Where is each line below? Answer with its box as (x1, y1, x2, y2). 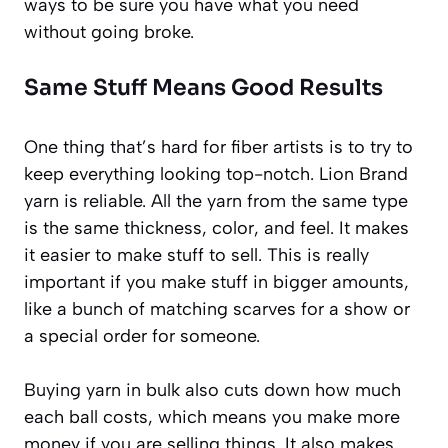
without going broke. (24, 21, 194, 44)
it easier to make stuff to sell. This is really (24, 244, 369, 267)
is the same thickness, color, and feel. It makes (24, 217, 409, 240)
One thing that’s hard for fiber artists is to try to (24, 136, 413, 159)
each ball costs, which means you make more (24, 406, 400, 429)
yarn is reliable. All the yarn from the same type (24, 190, 408, 213)
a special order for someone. (24, 325, 260, 348)
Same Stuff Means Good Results (24, 74, 383, 102)
